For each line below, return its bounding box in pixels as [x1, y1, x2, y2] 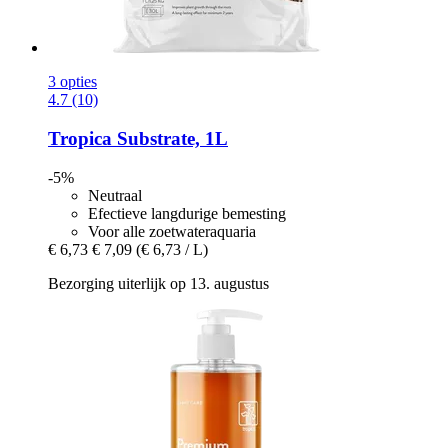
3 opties [48, 73, 97, 91]
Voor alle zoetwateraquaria [88, 222, 256, 240]
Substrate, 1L [112, 128, 228, 150]
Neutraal [88, 186, 142, 204]
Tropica [48, 128, 112, 150]
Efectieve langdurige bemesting [88, 204, 286, 222]
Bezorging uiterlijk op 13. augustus [48, 274, 269, 292]
